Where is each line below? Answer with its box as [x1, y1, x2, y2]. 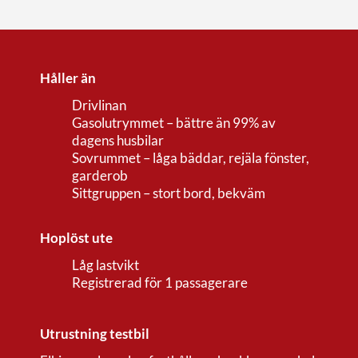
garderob [72, 166, 128, 184]
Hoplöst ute [40, 229, 113, 246]
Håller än [40, 69, 96, 86]
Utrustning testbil [40, 324, 149, 342]
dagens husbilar [72, 131, 164, 149]
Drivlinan [72, 96, 126, 113]
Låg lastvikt [72, 256, 139, 273]
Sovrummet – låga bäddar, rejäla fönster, [72, 149, 309, 166]
